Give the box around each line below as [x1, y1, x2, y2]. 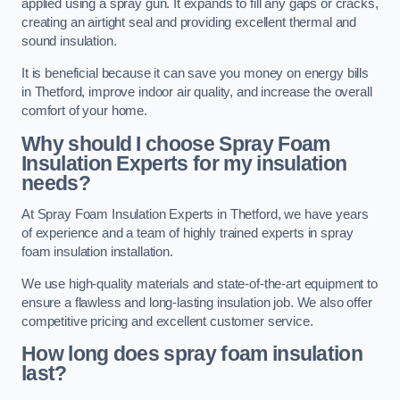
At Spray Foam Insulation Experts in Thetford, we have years [21, 207, 369, 222]
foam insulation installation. [21, 245, 173, 260]
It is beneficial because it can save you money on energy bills [21, 66, 369, 80]
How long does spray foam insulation [21, 342, 363, 366]
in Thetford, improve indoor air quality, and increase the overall [21, 85, 372, 99]
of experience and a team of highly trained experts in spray [21, 226, 354, 241]
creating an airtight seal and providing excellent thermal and [21, 15, 357, 30]
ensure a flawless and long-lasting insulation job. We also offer [21, 295, 372, 310]
